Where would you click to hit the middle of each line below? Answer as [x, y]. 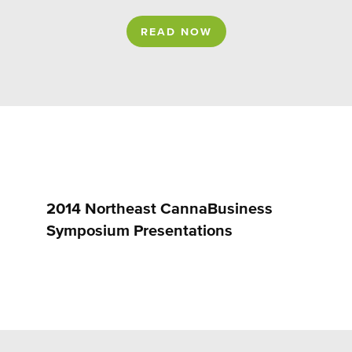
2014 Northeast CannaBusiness [159, 209]
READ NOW [176, 32]
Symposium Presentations [139, 231]
